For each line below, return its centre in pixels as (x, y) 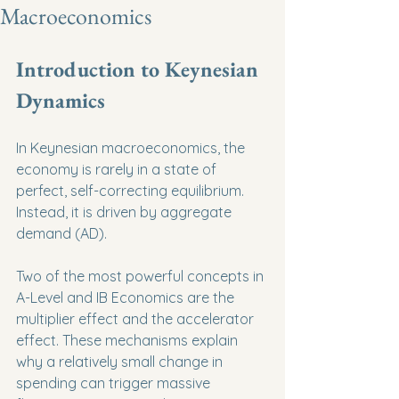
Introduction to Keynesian (140, 69)
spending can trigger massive (115, 383)
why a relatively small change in (121, 362)
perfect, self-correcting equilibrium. (132, 191)
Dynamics (61, 100)
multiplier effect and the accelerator (137, 319)
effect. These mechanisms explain (129, 340)
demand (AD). (61, 233)
